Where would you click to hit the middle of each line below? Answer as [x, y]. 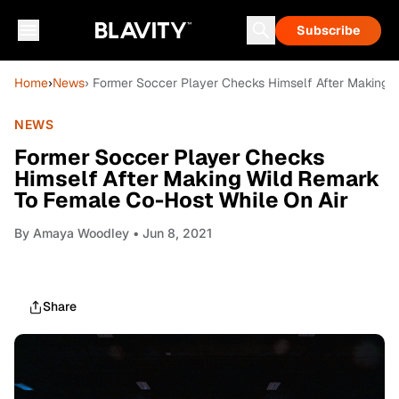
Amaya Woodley [81, 233]
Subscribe [328, 30]
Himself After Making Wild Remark [197, 179]
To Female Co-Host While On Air [181, 200]
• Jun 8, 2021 [171, 233]
